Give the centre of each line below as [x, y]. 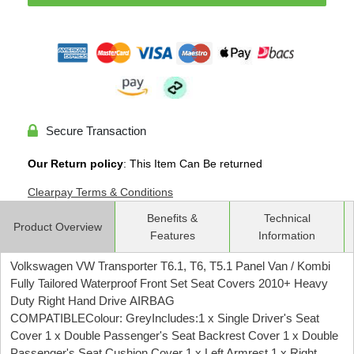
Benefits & [172, 218]
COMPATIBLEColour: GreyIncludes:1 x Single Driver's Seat [165, 318]
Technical [287, 218]
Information [287, 236]
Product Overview [58, 227]
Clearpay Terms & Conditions [100, 192]
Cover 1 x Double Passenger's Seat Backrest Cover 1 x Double [174, 336]
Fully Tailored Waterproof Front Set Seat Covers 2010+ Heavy [169, 284]
